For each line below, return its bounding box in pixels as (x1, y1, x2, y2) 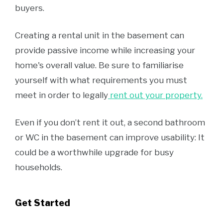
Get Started (15, 198, 70, 208)
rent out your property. (108, 90, 203, 100)
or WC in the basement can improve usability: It (15, 132, 205, 142)
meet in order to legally (15, 90, 108, 100)
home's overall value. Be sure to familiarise (15, 60, 184, 70)
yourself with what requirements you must (15, 75, 187, 85)
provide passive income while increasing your (15, 45, 195, 55)
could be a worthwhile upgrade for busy (15, 147, 174, 157)
